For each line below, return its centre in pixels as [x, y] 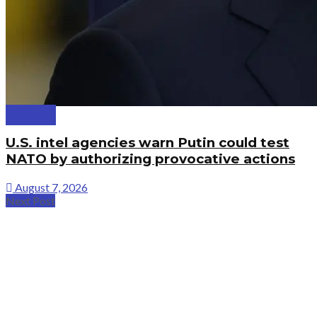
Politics [31, 115]
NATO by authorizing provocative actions [150, 159]
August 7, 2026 [50, 187]
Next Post [30, 200]
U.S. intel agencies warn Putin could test [148, 143]
